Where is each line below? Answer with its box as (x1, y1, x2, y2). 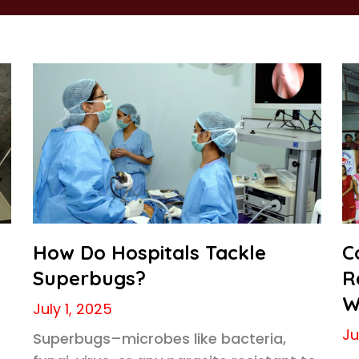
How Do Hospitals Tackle (32, 240, 266, 264)
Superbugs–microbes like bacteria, (32, 329, 286, 349)
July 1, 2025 (32, 299, 112, 319)
